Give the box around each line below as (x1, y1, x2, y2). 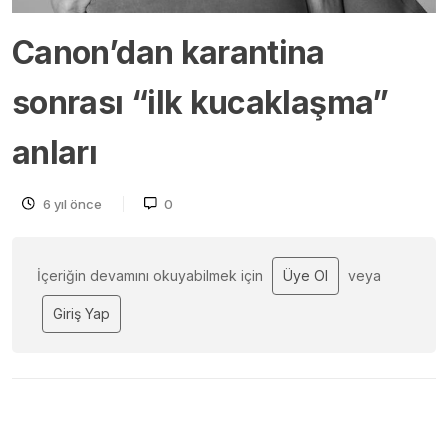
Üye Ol (283, 266, 328, 284)
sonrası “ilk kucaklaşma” (12, 82, 389, 122)
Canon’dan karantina (12, 32, 325, 72)
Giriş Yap (53, 304, 110, 322)
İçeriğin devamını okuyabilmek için (37, 266, 267, 284)
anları (12, 132, 98, 172)
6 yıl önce (42, 195, 102, 212)
